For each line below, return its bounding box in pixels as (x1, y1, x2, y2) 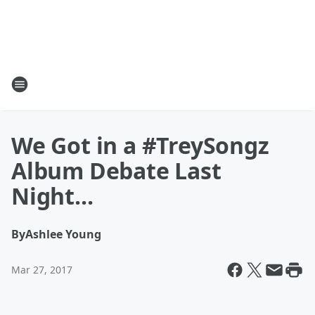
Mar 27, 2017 (11, 263, 72, 276)
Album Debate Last (11, 155, 221, 186)
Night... (11, 181, 94, 211)
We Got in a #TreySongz (11, 130, 269, 160)
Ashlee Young (25, 226, 101, 242)
